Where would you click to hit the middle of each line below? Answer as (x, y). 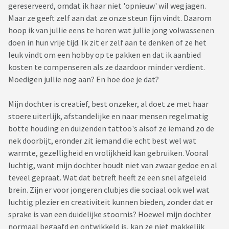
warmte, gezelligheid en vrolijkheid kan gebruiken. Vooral (108, 153)
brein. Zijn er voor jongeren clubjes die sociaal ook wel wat (109, 190)
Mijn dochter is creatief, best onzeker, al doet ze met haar (108, 104)
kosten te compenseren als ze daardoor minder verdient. (107, 67)
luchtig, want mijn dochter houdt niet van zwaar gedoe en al (113, 165)
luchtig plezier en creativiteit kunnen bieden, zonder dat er (111, 202)
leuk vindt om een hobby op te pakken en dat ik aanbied (105, 55)
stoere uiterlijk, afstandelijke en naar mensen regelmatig (108, 116)
